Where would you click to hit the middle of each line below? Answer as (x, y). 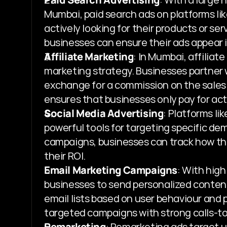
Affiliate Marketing (89, 56)
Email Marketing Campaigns (111, 170)
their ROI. (65, 156)
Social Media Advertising (104, 113)
